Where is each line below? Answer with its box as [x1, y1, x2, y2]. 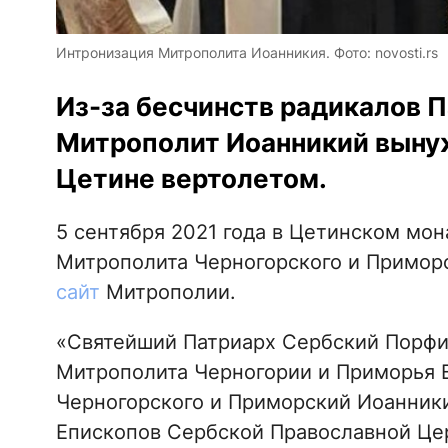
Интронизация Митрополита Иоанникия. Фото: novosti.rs [55, 43, 438, 61]
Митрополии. [99, 279, 236, 304]
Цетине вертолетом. [55, 162, 327, 194]
